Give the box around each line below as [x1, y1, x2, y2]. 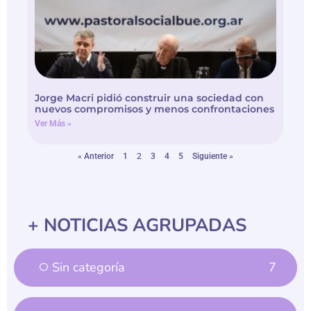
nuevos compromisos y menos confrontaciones [35, 99, 274, 112]
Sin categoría [52, 255, 125, 273]
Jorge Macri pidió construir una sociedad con [35, 88, 264, 101]
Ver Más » [35, 115, 72, 126]
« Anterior [78, 148, 114, 158]
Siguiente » [192, 148, 233, 158]
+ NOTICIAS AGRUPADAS [28, 210, 246, 235]
